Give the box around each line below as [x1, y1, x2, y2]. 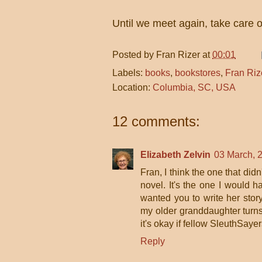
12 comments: [112, 113, 200, 129]
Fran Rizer [156, 49, 200, 60]
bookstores [175, 68, 220, 78]
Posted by [112, 49, 156, 60]
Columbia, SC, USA [153, 82, 236, 92]
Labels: [112, 68, 145, 78]
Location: [112, 82, 153, 92]
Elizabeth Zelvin [140, 150, 211, 160]
